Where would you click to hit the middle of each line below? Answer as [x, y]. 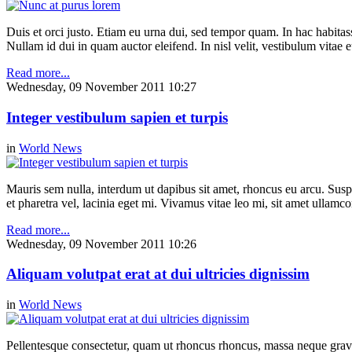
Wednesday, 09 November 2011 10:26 [101, 244]
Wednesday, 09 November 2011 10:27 [101, 87]
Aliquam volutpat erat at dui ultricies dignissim [158, 274]
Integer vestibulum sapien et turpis [117, 118]
